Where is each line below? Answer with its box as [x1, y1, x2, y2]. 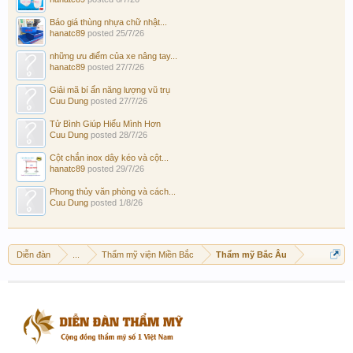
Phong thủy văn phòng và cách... [50, 187, 176, 197]
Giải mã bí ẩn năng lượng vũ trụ [50, 85, 170, 95]
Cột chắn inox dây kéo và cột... [50, 153, 169, 163]
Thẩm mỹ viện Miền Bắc [102, 250, 194, 260]
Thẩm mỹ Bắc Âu [216, 250, 287, 260]
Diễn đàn [17, 250, 50, 260]
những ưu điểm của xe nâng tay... [50, 51, 177, 61]
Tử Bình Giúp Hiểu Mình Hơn [50, 119, 161, 129]
